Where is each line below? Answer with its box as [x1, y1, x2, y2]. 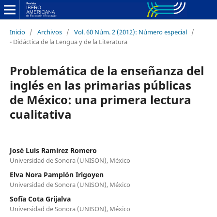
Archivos [37, 27, 62, 36]
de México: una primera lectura [9, 91, 191, 108]
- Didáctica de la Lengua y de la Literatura [9, 37, 127, 46]
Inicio [9, 27, 25, 36]
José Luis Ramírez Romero [9, 145, 97, 155]
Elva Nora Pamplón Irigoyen [9, 170, 104, 179]
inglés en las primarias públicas [9, 77, 191, 93]
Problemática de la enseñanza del [9, 62, 204, 78]
